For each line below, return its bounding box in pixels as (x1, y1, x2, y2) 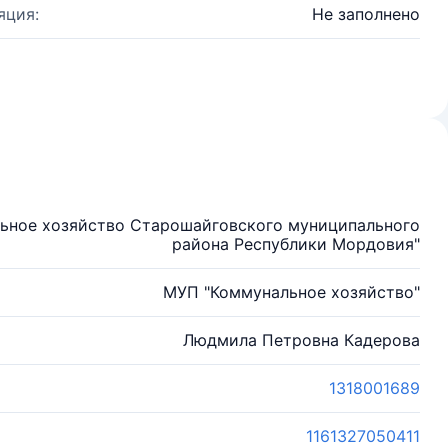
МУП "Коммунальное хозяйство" (163, 282, 420, 302)
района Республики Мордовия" (172, 234, 420, 254)
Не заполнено (312, 4, 420, 24)
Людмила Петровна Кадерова (183, 330, 420, 350)
